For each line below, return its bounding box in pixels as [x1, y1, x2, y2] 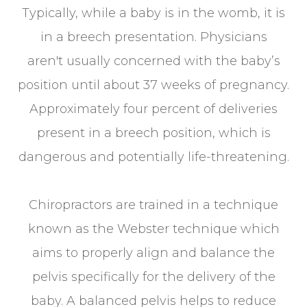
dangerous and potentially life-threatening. [18, 149, 289, 164]
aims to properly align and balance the [32, 245, 275, 260]
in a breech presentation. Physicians [40, 29, 267, 45]
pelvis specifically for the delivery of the [32, 269, 275, 284]
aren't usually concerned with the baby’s [27, 53, 280, 69]
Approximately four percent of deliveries [29, 101, 278, 116]
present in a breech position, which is [36, 125, 271, 140]
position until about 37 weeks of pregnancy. [18, 77, 289, 93]
